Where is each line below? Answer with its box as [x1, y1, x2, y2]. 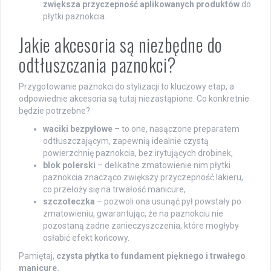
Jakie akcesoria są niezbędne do [19, 30, 223, 58]
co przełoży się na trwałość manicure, [43, 184, 186, 194]
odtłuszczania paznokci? [19, 50, 177, 78]
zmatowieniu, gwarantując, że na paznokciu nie [43, 208, 223, 218]
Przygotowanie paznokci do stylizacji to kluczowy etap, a [19, 81, 234, 91]
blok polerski [43, 160, 96, 170]
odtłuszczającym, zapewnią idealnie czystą [43, 135, 209, 146]
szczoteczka [43, 196, 95, 206]
